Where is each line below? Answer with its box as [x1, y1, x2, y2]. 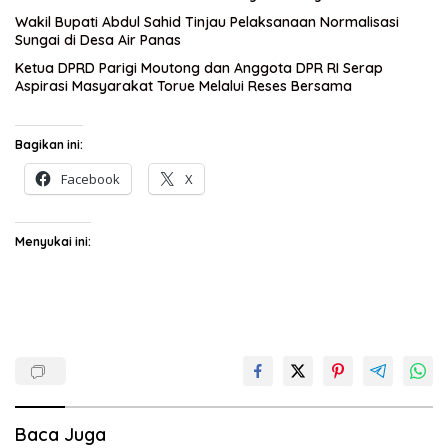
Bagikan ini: [15, 137, 83, 153]
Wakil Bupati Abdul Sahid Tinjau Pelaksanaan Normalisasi [15, 13, 399, 32]
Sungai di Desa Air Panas [15, 31, 181, 50]
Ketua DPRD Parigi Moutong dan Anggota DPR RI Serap [15, 59, 383, 78]
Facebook [61, 170, 120, 189]
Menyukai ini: [15, 234, 91, 250]
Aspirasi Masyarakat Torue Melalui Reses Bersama [15, 77, 352, 96]
